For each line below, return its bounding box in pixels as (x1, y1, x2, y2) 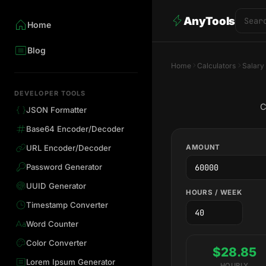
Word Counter (26, 219, 78, 229)
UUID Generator (26, 181, 86, 191)
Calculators (197, 61, 236, 70)
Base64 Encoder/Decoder (26, 124, 124, 134)
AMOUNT (186, 143, 221, 152)
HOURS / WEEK (186, 188, 242, 197)
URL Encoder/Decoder (26, 143, 111, 153)
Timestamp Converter (26, 200, 108, 210)
